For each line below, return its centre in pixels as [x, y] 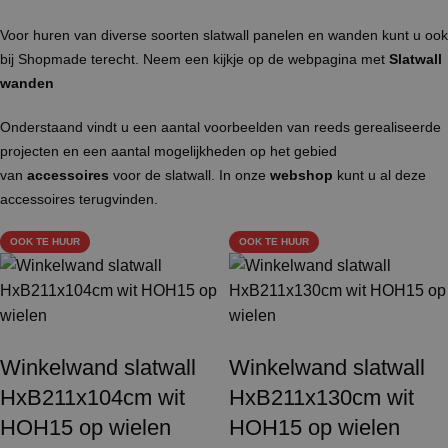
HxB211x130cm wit [321, 398]
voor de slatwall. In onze [189, 175]
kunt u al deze [379, 175]
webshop [301, 175]
